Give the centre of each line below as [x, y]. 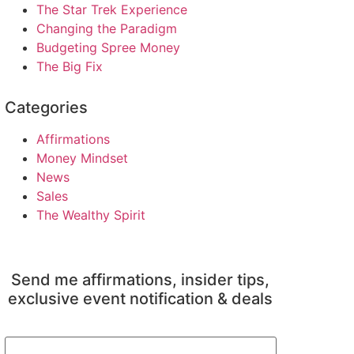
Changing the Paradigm [106, 28]
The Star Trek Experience [111, 9]
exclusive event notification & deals [141, 299]
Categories [46, 107]
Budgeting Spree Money [108, 47]
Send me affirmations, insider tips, [141, 280]
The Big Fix [69, 66]
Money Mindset [82, 158]
